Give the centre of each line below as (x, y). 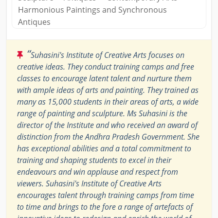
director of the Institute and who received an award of (107, 125)
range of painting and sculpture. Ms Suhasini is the (102, 113)
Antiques (34, 22)
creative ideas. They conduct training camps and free (106, 66)
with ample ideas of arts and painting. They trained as (108, 90)
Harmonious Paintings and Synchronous (92, 9)
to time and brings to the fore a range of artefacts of (105, 207)
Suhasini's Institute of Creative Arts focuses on (108, 55)
